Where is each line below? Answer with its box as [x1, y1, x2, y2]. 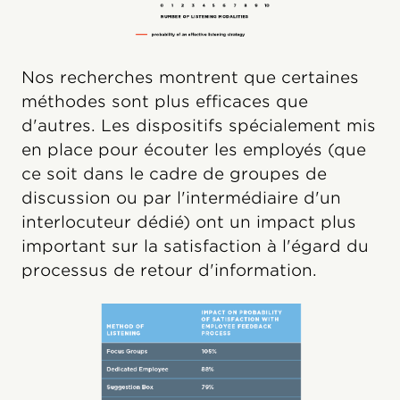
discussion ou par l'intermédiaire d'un [21, 187, 341, 207]
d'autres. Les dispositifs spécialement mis [21, 115, 376, 135]
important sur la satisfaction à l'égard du [21, 236, 369, 255]
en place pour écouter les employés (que [21, 139, 366, 159]
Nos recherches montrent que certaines [21, 67, 359, 87]
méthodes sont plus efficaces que [21, 91, 308, 111]
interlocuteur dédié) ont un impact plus [21, 212, 356, 231]
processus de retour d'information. [21, 260, 317, 279]
